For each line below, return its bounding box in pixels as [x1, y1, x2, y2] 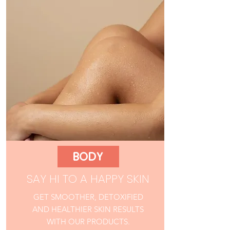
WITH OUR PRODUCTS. [46, 216, 130, 226]
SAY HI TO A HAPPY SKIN [27, 170, 149, 187]
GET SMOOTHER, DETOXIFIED [33, 191, 143, 202]
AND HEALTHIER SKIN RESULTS [32, 204, 144, 214]
